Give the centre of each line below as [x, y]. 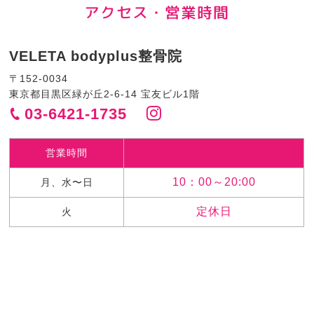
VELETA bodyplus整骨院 [96, 56]
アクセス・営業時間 [157, 13]
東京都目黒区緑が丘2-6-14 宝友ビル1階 [105, 94]
